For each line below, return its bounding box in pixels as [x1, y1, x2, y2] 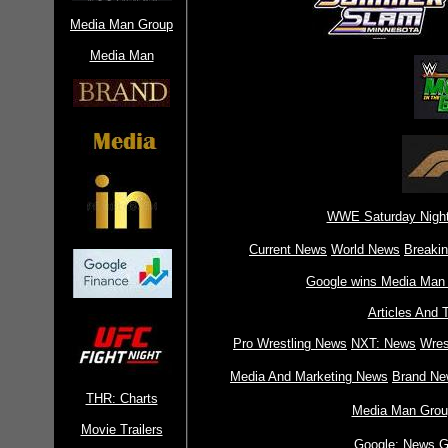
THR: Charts [85, 391, 158, 406]
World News [331, 242, 400, 257]
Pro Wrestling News [233, 336, 347, 351]
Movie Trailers [80, 422, 163, 437]
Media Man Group [70, 17, 173, 32]
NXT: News [351, 336, 416, 351]
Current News [249, 242, 327, 257]
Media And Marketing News [230, 369, 388, 384]
